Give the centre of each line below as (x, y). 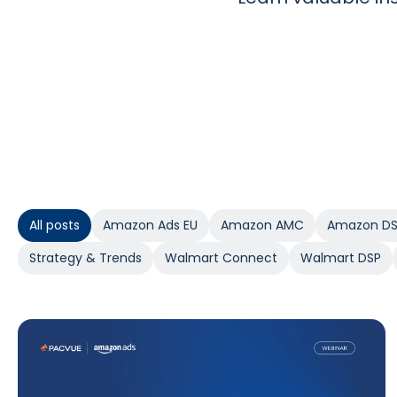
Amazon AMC (262, 225)
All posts (54, 225)
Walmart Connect (221, 258)
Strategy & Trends (86, 258)
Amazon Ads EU (150, 225)
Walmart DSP (341, 258)
